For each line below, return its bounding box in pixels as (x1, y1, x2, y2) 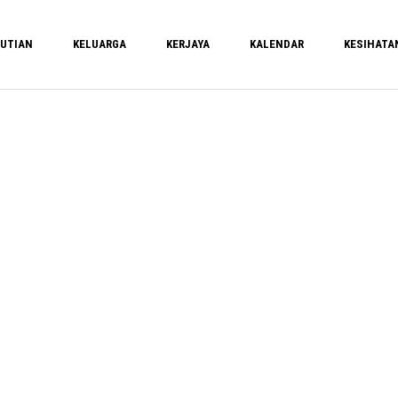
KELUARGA (73, 37, 126, 51)
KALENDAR (250, 37, 304, 51)
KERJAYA (166, 37, 210, 51)
